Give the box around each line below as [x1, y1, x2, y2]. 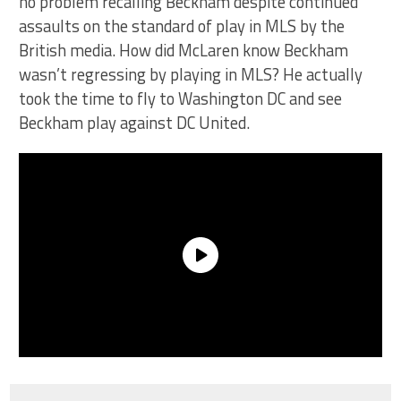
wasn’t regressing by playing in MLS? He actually [19, 61, 363, 87]
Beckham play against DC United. [19, 109, 251, 135]
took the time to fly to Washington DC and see [19, 85, 343, 111]
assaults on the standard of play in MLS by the [19, 13, 346, 38]
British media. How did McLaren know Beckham [19, 37, 349, 63]
